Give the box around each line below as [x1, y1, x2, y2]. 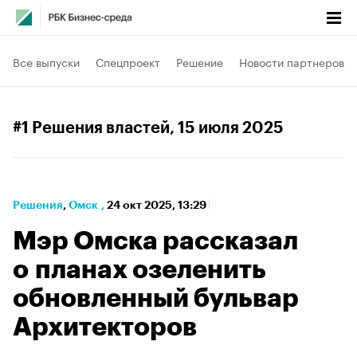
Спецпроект [96, 52, 160, 70]
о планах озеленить [13, 257, 266, 283]
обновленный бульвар [13, 286, 299, 312]
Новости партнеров [239, 52, 344, 70]
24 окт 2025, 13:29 [107, 199, 209, 210]
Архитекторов [13, 315, 197, 340]
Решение [176, 52, 223, 70]
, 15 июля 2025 [170, 120, 284, 136]
